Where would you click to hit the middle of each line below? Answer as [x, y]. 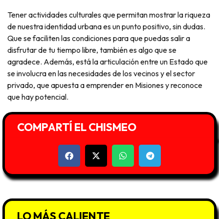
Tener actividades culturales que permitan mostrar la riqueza [109, 14]
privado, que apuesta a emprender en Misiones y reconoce [105, 85]
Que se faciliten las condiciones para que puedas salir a [99, 38]
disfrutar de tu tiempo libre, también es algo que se [92, 50]
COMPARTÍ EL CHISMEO [77, 127]
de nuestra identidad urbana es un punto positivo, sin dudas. [106, 26]
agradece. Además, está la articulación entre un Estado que [108, 61]
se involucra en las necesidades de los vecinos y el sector [101, 73]
